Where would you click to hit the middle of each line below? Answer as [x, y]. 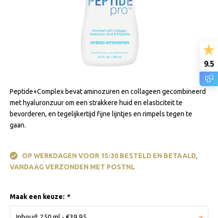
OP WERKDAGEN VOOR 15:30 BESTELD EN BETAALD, [109, 156]
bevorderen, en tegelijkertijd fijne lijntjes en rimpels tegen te [101, 114]
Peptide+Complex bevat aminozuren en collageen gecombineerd [108, 91]
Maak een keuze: [38, 197]
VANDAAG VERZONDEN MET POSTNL [72, 167]
